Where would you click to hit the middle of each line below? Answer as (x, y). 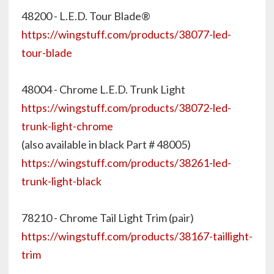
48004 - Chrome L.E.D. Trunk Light (103, 89)
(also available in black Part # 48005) (106, 144)
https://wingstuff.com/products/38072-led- (126, 108)
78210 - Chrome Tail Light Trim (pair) (108, 218)
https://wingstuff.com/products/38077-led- (126, 34)
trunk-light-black (61, 181)
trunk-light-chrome (67, 126)
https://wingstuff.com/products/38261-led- (126, 163)
